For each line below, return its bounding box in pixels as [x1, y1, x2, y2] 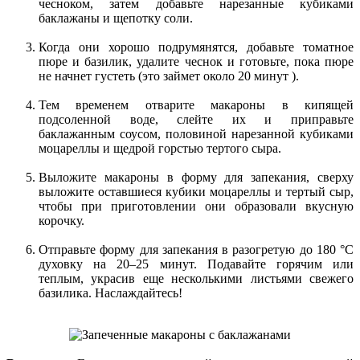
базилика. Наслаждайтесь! [39, 285, 182, 300]
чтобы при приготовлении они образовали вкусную [39, 198, 354, 213]
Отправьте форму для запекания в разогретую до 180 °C [39, 242, 354, 256]
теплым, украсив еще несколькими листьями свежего [39, 271, 354, 285]
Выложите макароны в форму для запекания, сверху [39, 170, 354, 184]
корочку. [39, 213, 84, 227]
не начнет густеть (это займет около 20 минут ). [39, 68, 299, 83]
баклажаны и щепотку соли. [39, 10, 193, 25]
